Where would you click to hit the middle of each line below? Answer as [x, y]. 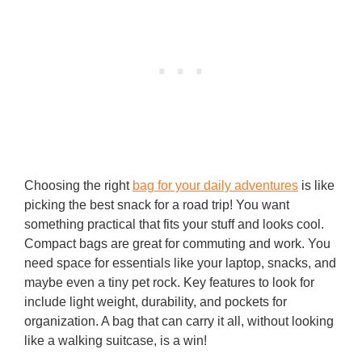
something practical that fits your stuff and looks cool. [174, 225]
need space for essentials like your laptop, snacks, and [180, 263]
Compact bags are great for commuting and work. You [177, 244]
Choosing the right [78, 186]
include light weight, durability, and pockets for [156, 302]
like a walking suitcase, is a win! [116, 341]
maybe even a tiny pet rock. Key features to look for [169, 283]
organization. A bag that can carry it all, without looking [179, 322]
